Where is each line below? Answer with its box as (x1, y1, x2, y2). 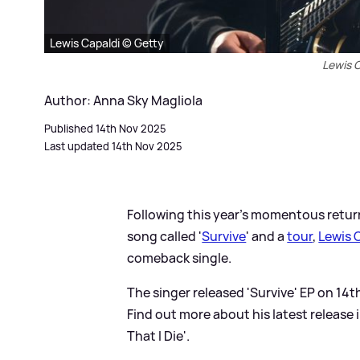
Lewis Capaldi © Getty (50, 35, 164, 51)
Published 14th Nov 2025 (44, 121, 166, 136)
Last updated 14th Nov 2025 (44, 138, 182, 153)
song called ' (127, 227, 202, 245)
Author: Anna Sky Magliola (44, 91, 202, 109)
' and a (246, 227, 288, 245)
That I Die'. (127, 326, 190, 345)
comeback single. (127, 248, 232, 267)
